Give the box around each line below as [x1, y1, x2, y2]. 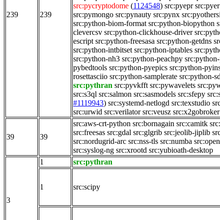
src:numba [160, 137, 192, 146]
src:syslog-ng [73, 146, 114, 155]
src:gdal [107, 128, 131, 137]
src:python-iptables [134, 46, 192, 55]
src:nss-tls [128, 137, 158, 146]
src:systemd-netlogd [108, 99, 169, 108]
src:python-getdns [157, 37, 212, 46]
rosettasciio [73, 72, 108, 81]
